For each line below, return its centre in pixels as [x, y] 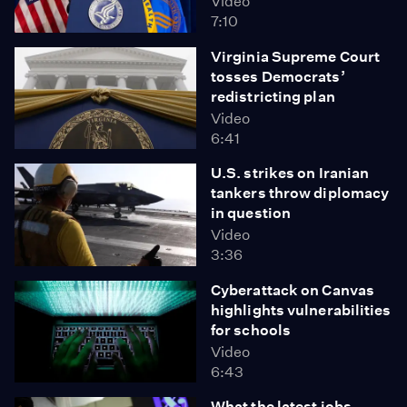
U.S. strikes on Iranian [290, 173]
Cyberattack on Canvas [293, 290]
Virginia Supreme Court [296, 56]
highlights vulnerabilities [301, 310]
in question [251, 213]
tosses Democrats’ [278, 76]
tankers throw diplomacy [300, 193]
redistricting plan [273, 96]
